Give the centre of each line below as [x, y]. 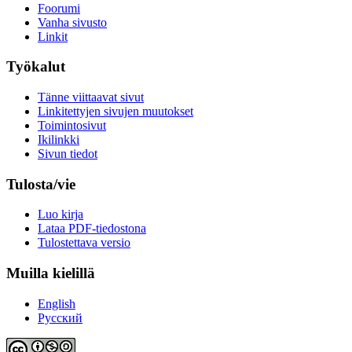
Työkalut [36, 67]
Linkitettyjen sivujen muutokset [115, 112]
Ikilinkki [59, 140]
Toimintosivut [72, 126]
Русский [60, 317]
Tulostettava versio [84, 243]
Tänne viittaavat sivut [91, 97]
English [57, 303]
